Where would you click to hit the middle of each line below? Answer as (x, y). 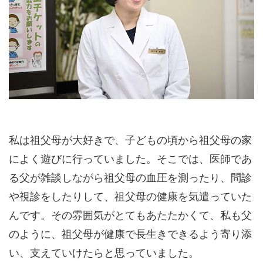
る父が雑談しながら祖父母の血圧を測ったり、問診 (130, 178)
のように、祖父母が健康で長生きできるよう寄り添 (130, 234)
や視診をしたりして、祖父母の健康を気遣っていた (130, 197)
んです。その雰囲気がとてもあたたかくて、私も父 (130, 215)
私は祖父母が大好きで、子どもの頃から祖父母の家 (130, 140)
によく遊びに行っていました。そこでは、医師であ (130, 159)
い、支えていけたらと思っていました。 (104, 253)
